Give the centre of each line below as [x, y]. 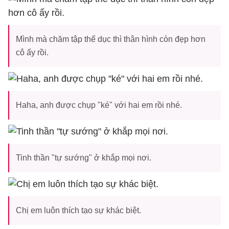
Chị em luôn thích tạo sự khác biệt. [78, 210]
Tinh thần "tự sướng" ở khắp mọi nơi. [84, 158]
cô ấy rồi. [32, 52]
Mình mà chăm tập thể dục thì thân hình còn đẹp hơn [111, 39]
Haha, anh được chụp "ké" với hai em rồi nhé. [99, 105]
